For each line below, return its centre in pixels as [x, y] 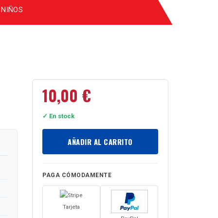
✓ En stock [58, 116]
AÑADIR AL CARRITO [100, 142]
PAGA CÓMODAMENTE [77, 175]
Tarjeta [71, 207]
